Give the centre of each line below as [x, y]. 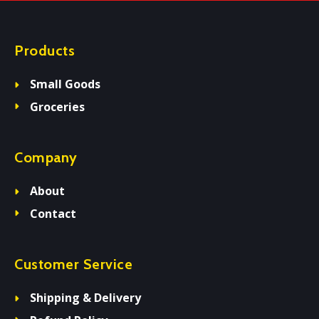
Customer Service [73, 264]
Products [45, 51]
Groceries [58, 107]
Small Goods [66, 84]
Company [46, 157]
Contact [53, 214]
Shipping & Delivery [86, 298]
